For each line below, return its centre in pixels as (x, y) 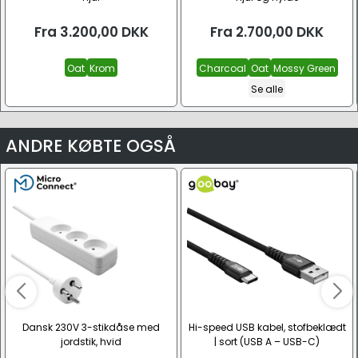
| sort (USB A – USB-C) (267, 341)
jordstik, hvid (91, 341)
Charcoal (222, 68)
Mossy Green (304, 68)
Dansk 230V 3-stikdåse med (91, 327)
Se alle (267, 89)
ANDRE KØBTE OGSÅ (91, 145)
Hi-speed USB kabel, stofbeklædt (267, 327)
